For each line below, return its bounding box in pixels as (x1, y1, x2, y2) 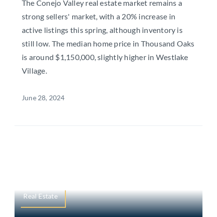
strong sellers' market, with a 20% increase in (21, 12, 176, 21)
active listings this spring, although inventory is (21, 25, 183, 35)
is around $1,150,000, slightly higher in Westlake (21, 52, 188, 62)
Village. (21, 66, 47, 76)
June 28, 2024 (21, 93, 65, 102)
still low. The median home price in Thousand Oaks (21, 39, 195, 48)
